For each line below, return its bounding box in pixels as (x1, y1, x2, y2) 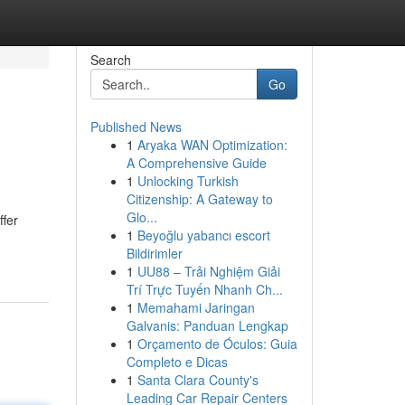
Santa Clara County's (137, 371, 259, 389)
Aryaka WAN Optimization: (137, 136, 287, 154)
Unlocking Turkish (137, 172, 239, 190)
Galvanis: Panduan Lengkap (126, 316, 288, 334)
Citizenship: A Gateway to (126, 190, 273, 208)
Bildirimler (126, 244, 183, 262)
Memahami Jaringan (137, 298, 255, 316)
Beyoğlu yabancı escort (137, 226, 270, 244)
